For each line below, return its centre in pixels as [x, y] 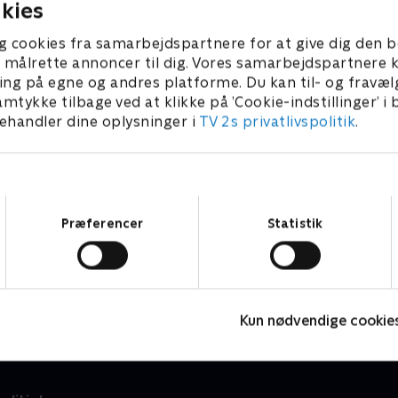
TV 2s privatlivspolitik [277, 122]
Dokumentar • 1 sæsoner [100, 288]
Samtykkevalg [239, 203]
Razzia [49, 269]
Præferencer [102, 223]
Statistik [295, 223]
